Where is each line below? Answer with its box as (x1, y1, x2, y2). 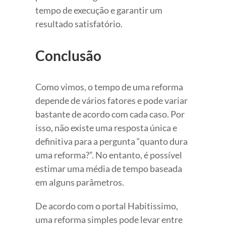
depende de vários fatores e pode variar (35, 95, 188, 106)
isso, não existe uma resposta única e (35, 122, 177, 134)
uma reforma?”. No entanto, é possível (35, 149, 182, 161)
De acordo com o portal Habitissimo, (35, 200, 178, 212)
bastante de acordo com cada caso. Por (35, 108, 185, 120)
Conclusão (35, 47, 101, 65)
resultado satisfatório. (35, 18, 123, 30)
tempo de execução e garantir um (35, 5, 162, 16)
